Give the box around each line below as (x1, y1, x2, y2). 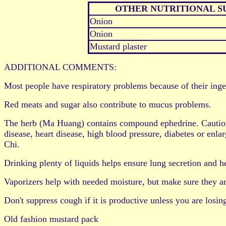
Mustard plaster (90, 41, 147, 52)
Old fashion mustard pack (4, 214, 98, 224)
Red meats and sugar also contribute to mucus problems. (4, 99, 211, 110)
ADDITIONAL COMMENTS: (4, 62, 117, 73)
